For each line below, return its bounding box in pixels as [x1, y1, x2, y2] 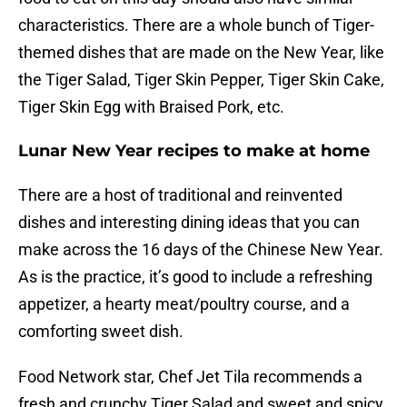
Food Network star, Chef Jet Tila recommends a [18, 367, 362, 387]
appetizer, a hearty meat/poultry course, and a [18, 294, 350, 314]
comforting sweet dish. [18, 322, 184, 342]
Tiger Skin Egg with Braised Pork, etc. [18, 97, 284, 117]
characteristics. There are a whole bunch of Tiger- [18, 15, 374, 35]
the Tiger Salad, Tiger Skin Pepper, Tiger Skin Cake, [18, 70, 384, 90]
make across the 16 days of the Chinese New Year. [18, 240, 383, 260]
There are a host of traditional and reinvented [18, 185, 342, 205]
